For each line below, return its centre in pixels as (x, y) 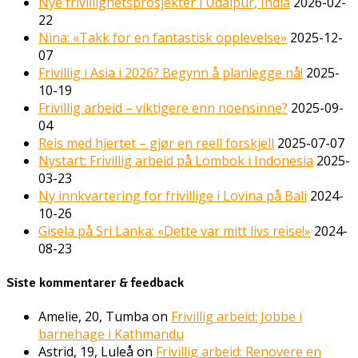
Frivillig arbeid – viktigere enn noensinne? (163, 108)
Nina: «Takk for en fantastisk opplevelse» (163, 38)
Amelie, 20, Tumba (93, 316)
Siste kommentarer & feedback (95, 282)
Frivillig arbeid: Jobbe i (237, 316)
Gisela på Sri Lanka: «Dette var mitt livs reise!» (175, 231)
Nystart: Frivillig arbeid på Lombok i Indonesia (176, 161)
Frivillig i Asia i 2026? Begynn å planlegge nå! (171, 73)
